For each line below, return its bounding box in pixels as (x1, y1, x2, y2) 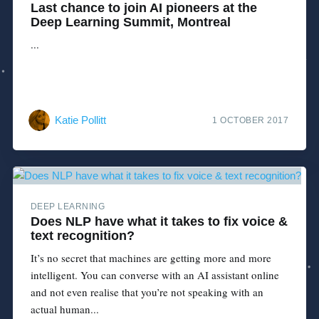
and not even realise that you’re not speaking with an (30, 284, 263, 299)
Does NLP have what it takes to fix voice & (30, 214, 288, 229)
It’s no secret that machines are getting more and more (30, 250, 271, 265)
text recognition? (30, 228, 135, 243)
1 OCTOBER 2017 (212, 115, 289, 126)
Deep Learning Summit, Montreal (30, 15, 231, 30)
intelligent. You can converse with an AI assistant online (30, 267, 279, 282)
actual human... (30, 301, 99, 316)
